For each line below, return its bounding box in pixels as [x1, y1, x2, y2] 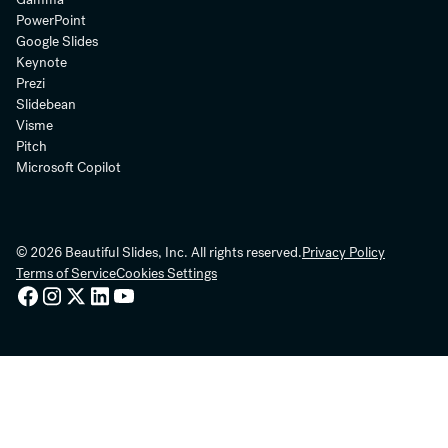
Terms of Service [16, 263, 116, 282]
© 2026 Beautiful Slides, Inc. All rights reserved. [16, 242, 302, 261]
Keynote [16, 52, 67, 71]
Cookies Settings [116, 263, 217, 282]
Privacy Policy [302, 242, 385, 261]
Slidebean [16, 94, 76, 113]
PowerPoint [16, 10, 86, 29]
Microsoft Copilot [16, 157, 121, 176]
